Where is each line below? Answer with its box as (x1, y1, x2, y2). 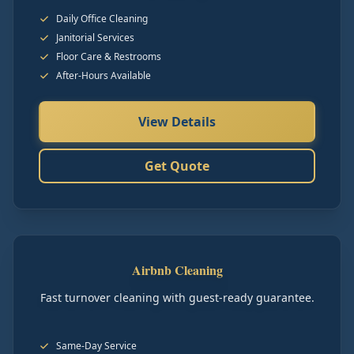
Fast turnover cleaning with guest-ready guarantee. (40, 290, 314, 305)
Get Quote (145, 157, 209, 175)
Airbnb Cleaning (131, 261, 223, 279)
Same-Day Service (56, 339, 137, 352)
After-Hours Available (56, 69, 151, 82)
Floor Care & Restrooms (56, 50, 161, 63)
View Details (138, 113, 216, 130)
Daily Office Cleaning (56, 12, 148, 25)
